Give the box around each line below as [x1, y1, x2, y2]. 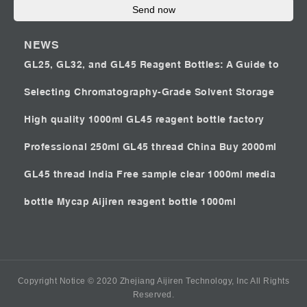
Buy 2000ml [219, 141, 277, 153]
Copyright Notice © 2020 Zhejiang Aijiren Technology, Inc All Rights [17, 276, 290, 286]
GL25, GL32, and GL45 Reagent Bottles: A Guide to [24, 59, 279, 71]
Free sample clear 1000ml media [116, 169, 275, 180]
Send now [132, 3, 175, 15]
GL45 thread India [24, 169, 116, 180]
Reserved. [132, 290, 175, 300]
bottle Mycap [24, 196, 92, 208]
